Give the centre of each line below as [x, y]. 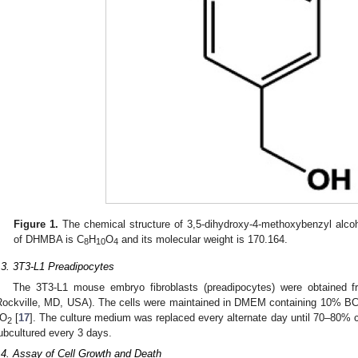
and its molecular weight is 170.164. [203, 239]
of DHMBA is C [49, 239]
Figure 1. [36, 224]
